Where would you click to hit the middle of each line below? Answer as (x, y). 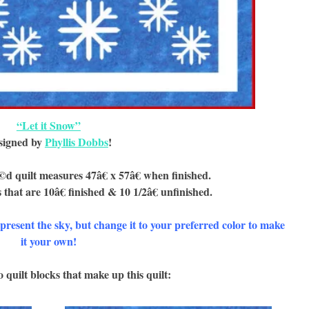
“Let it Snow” (48, 125)
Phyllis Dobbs (76, 141)
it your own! (48, 241)
